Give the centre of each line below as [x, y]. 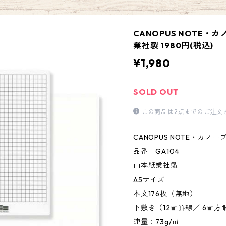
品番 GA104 [156, 151]
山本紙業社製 [156, 165]
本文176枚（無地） [165, 194]
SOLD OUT [156, 92]
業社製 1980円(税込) [173, 45]
